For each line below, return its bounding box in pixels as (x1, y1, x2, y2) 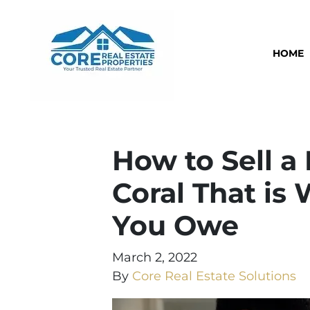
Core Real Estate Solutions (132, 268, 296, 284)
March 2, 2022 (112, 249, 197, 265)
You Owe (112, 208, 239, 242)
